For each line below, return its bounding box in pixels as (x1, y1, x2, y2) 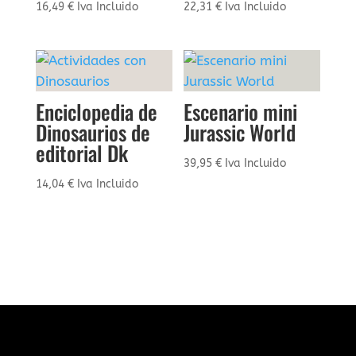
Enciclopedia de (35, 96, 157, 128)
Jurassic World (184, 117, 296, 149)
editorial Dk (35, 137, 128, 169)
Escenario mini (184, 96, 298, 128)
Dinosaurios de (35, 117, 150, 149)
